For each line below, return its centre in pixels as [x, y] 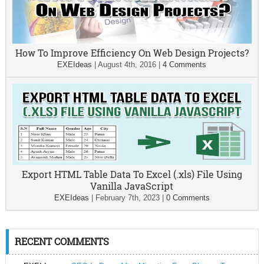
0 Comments [188, 198]
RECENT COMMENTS [62, 242]
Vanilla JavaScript [132, 186]
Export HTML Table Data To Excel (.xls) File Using [132, 174]
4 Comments [185, 65]
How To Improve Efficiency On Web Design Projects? [132, 53]
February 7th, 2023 [127, 198]
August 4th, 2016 [127, 65]
